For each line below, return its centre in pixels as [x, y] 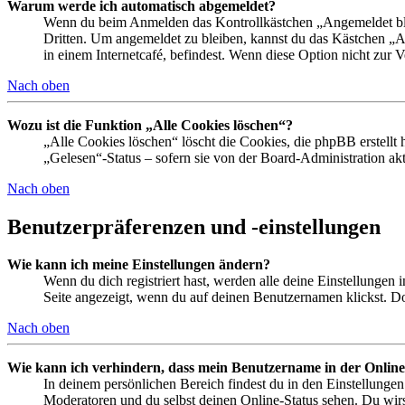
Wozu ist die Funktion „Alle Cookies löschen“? [150, 125]
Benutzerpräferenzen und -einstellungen [194, 226]
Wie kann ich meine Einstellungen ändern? [139, 265]
